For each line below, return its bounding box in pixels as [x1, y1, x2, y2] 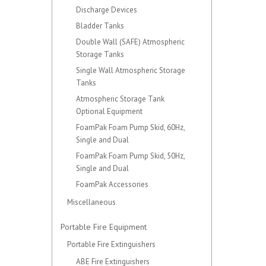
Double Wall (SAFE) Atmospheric [76, 37, 185, 47]
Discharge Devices [76, 5, 137, 15]
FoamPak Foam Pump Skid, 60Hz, [76, 122, 185, 132]
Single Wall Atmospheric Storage [76, 65, 185, 75]
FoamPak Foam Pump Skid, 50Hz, [76, 151, 185, 161]
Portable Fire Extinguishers [67, 239, 156, 249]
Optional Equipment [76, 106, 142, 116]
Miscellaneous [67, 197, 116, 207]
